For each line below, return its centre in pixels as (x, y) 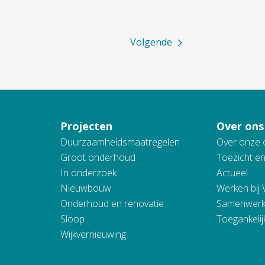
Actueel (232, 173)
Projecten (86, 126)
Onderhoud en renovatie (112, 203)
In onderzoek (88, 173)
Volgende (154, 42)
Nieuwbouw (85, 188)
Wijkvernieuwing (93, 234)
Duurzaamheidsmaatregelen (120, 142)
